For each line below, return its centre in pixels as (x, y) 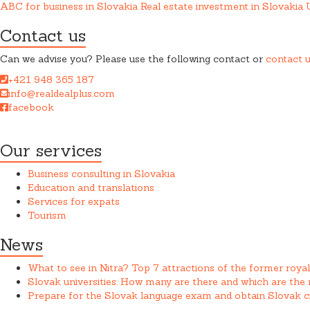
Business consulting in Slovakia (101, 174)
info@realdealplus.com (62, 94)
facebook (31, 108)
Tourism (47, 216)
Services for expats (74, 202)
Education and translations (91, 188)
